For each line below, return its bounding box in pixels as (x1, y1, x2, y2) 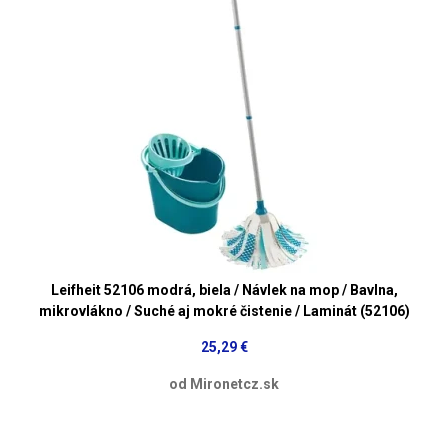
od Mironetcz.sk (169, 375, 279, 392)
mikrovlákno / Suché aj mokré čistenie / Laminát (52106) (38, 302, 410, 319)
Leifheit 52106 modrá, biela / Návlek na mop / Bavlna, (50, 281, 398, 298)
